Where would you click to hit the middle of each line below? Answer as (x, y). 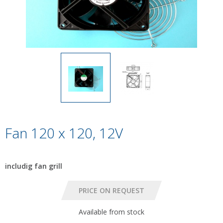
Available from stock (111, 212)
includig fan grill (34, 166)
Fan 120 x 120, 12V (64, 133)
